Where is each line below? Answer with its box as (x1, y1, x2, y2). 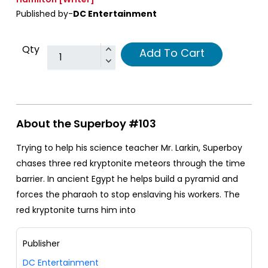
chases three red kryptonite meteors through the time (16, 157, 245, 169)
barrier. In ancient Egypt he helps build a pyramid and (16, 172, 238, 185)
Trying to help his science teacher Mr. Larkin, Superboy (16, 141, 242, 154)
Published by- (16, 7, 73, 20)
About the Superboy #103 (16, 115, 156, 131)
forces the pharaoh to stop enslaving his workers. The (16, 188, 240, 200)
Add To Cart (139, 45, 205, 60)
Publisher (23, 237, 60, 249)
